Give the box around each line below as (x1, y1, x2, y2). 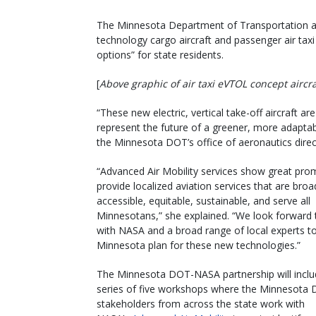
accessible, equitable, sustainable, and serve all (97, 193, 310, 207)
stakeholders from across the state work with (97, 296, 305, 310)
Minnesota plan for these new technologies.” (97, 238, 300, 252)
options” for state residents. (97, 47, 224, 61)
